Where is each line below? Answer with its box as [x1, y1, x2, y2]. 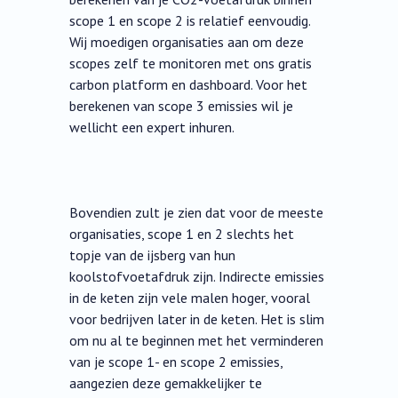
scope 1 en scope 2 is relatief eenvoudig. [69, 12, 311, 30]
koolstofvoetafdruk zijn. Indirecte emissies [69, 267, 325, 286]
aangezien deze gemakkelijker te [69, 374, 263, 393]
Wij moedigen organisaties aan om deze [69, 33, 305, 52]
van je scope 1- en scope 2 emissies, [69, 353, 283, 371]
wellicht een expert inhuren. [69, 118, 235, 137]
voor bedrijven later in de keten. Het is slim [69, 310, 325, 329]
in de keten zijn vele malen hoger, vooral [69, 289, 311, 307]
